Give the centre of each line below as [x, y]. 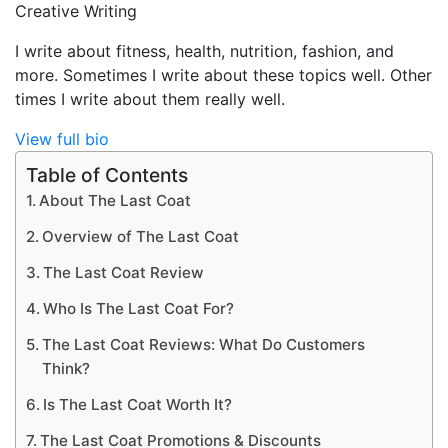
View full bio [62, 138]
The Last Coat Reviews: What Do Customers [204, 344]
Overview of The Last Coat [141, 236]
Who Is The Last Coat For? [141, 308]
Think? [66, 368]
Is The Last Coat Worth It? [138, 404]
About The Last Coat [115, 200]
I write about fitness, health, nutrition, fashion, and [204, 50]
